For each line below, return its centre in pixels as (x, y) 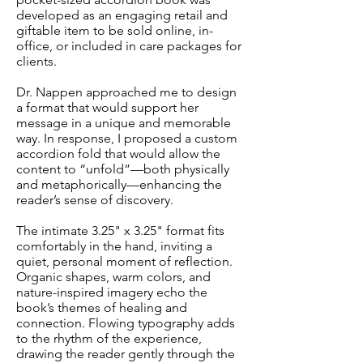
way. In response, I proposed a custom (127, 138)
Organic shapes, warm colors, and (113, 277)
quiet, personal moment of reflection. (124, 261)
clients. (36, 61)
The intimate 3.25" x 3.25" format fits (120, 231)
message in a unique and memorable (124, 123)
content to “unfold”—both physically (123, 169)
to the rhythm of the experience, (109, 338)
